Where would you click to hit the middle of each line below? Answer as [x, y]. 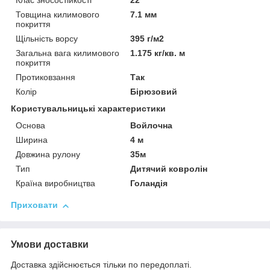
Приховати [34, 205]
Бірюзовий [154, 92]
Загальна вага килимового [67, 53]
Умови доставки [50, 245]
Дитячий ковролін [169, 169]
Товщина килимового [58, 15]
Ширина [32, 140]
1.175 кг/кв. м [158, 53]
